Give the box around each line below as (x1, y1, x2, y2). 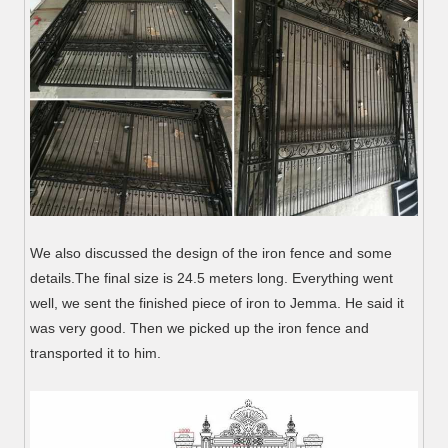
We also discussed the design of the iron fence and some (30, 244, 393, 261)
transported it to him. (30, 344, 162, 361)
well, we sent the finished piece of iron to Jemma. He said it (30, 294, 405, 311)
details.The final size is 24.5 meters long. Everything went (30, 269, 394, 286)
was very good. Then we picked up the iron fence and (30, 319, 370, 336)
